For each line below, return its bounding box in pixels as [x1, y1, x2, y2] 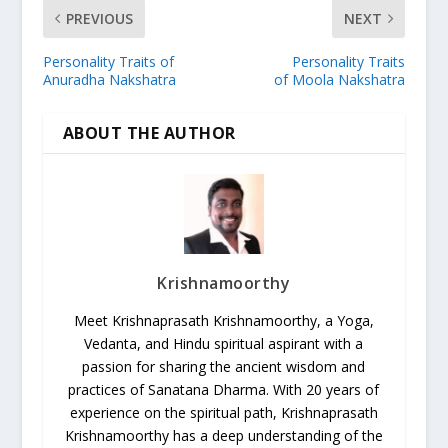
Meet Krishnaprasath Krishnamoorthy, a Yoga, [73, 311, 374, 331]
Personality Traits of [42, 52, 174, 72]
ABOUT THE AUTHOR [62, 122, 236, 145]
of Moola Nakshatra [274, 70, 406, 90]
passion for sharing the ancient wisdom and [82, 357, 366, 377]
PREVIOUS [65, 9, 133, 29]
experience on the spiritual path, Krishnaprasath [69, 403, 378, 423]
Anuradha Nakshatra [42, 70, 176, 90]
